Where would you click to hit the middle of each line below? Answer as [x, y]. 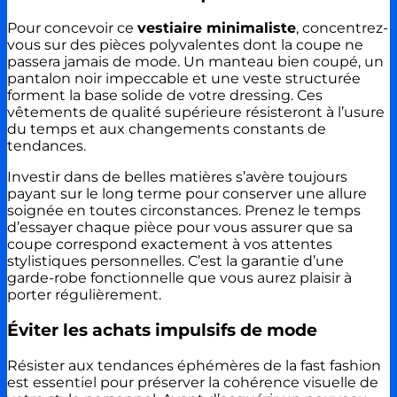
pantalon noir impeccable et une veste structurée [184, 79]
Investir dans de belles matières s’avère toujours [177, 177]
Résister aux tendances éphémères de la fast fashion [194, 365]
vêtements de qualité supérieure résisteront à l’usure [196, 113]
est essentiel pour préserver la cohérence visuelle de [193, 382]
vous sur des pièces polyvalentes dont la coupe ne [185, 45]
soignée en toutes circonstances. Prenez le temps [184, 211]
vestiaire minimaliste [217, 28]
